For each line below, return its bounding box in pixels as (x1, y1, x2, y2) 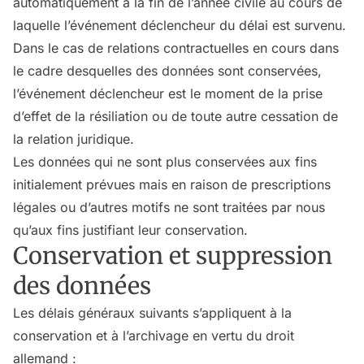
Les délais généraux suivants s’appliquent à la (13, 305, 292, 321)
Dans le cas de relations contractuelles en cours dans (13, 40, 339, 56)
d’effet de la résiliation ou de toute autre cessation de (13, 108, 338, 124)
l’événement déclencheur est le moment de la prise (13, 85, 323, 102)
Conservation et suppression (13, 241, 332, 271)
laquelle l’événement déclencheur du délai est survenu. (13, 17, 346, 33)
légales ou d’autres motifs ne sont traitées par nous (13, 199, 325, 215)
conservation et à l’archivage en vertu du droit (13, 327, 294, 344)
